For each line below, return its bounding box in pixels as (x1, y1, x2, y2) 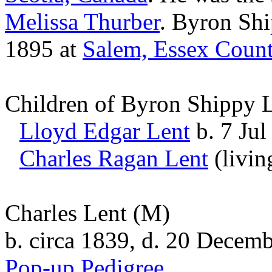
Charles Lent (5, 200, 127, 226)
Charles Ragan (19, 145, 158, 171)
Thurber (84, 8, 160, 35)
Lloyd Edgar (19, 118, 140, 144)
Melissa (5, 8, 78, 35)
